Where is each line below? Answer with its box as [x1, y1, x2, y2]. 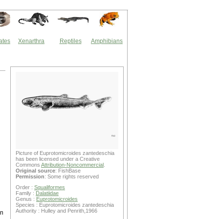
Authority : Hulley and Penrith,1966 [16, 208, 97, 214]
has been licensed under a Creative [16, 156, 100, 162]
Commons [16, 162, 41, 168]
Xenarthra [18, 38, 44, 44]
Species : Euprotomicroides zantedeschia [16, 202, 114, 208]
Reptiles [59, 38, 82, 44]
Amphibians [91, 38, 123, 44]
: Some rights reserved [44, 174, 99, 179]
